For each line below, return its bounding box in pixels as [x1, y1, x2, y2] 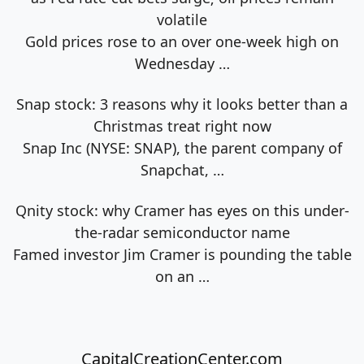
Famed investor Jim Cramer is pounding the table [12, 244, 352, 264]
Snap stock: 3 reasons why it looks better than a [16, 93, 348, 114]
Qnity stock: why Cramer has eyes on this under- [15, 200, 349, 220]
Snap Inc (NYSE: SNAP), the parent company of [22, 137, 342, 158]
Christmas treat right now [93, 115, 271, 136]
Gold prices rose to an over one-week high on [25, 31, 339, 51]
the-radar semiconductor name [74, 222, 290, 242]
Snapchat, [140, 159, 213, 180]
